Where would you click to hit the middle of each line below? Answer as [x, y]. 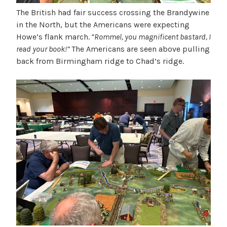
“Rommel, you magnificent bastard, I [150, 36]
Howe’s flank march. [53, 36]
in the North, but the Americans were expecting [103, 24]
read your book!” [44, 49]
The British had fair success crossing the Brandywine [113, 12]
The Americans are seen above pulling [141, 49]
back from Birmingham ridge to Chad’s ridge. [101, 61]
